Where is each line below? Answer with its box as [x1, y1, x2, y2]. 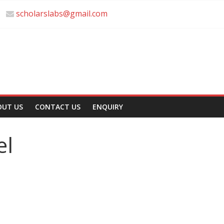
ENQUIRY [92, 102, 123, 111]
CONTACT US [35, 102, 80, 111]
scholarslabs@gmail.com [16, 8, 107, 19]
